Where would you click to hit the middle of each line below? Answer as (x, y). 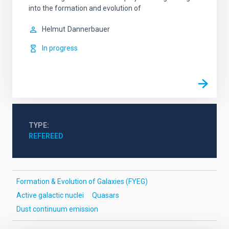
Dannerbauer (89, 29)
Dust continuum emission (57, 209)
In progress (60, 48)
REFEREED (46, 136)
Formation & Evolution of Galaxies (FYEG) (82, 181)
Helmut (54, 29)
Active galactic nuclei (50, 195)
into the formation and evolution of (85, 8)
